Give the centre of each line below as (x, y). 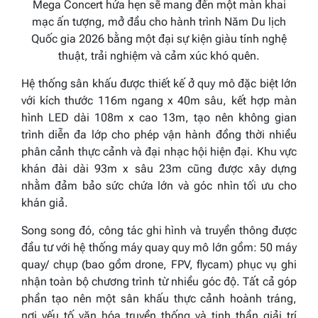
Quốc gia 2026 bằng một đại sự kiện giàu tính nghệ (159, 38)
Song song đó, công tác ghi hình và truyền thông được (159, 230)
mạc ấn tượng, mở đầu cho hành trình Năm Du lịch (159, 21)
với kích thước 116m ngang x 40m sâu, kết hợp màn (159, 100)
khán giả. (45, 202)
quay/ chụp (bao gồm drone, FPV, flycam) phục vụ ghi (159, 264)
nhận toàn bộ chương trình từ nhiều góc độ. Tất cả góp (159, 281)
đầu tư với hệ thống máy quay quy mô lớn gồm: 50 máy (159, 247)
